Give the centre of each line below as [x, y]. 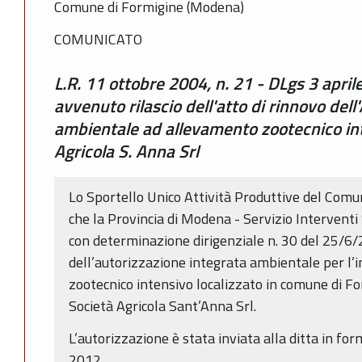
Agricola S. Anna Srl [126, 151]
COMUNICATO [98, 39]
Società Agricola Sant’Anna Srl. [164, 305]
